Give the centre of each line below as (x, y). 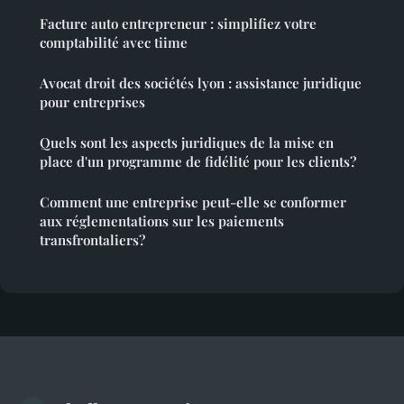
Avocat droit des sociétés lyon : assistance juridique (201, 83)
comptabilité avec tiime (114, 42)
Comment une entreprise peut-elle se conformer (193, 202)
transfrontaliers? (92, 239)
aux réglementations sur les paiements (162, 220)
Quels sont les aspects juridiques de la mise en (187, 142)
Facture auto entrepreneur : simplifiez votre (178, 23)
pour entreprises (92, 101)
